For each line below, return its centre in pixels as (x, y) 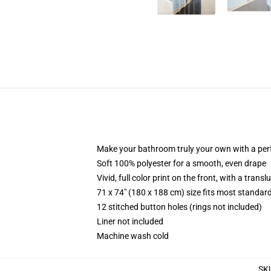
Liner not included (130, 221)
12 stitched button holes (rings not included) (179, 207)
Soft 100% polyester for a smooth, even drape (181, 163)
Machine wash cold (133, 236)
